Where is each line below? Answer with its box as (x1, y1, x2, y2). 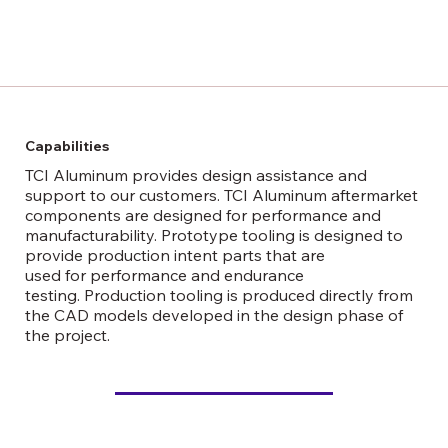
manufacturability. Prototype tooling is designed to (24, 224, 403, 245)
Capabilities (24, 136, 109, 155)
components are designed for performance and (24, 204, 381, 225)
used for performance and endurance (24, 264, 304, 285)
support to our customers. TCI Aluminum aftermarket (24, 184, 418, 205)
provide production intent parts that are (24, 244, 325, 265)
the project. (24, 324, 118, 345)
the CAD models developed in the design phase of (24, 304, 403, 325)
